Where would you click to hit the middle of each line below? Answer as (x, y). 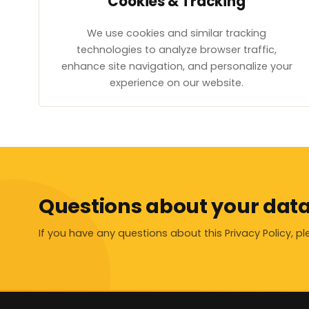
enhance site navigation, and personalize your (177, 67)
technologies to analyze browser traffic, (177, 50)
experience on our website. (177, 83)
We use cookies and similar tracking (177, 33)
